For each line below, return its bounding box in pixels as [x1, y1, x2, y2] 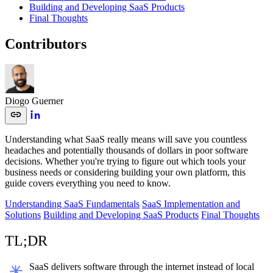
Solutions [5, 210, 41, 221]
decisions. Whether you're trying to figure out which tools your [5, 156, 246, 167]
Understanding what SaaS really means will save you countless [5, 134, 247, 145]
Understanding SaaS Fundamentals [5, 199, 140, 210]
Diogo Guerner [5, 96, 63, 107]
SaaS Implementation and [142, 199, 240, 210]
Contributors [5, 35, 87, 52]
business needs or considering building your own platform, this [5, 167, 246, 178]
